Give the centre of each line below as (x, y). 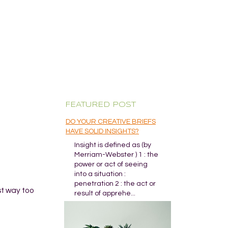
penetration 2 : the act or (115, 184)
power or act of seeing (111, 164)
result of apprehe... (105, 193)
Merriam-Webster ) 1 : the (116, 155)
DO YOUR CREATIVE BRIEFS (111, 122)
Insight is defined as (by (113, 145)
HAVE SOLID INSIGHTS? (102, 131)
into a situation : (100, 174)
